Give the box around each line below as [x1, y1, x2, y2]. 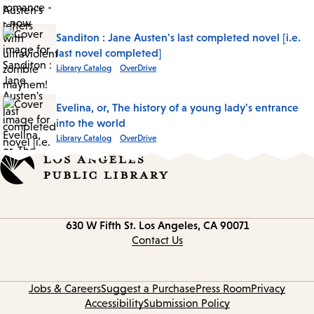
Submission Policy [143, 297, 230, 310]
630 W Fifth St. [65, 219, 136, 232]
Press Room [196, 282, 251, 295]
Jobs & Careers [29, 282, 101, 295]
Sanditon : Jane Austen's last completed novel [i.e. [56, 31, 301, 44]
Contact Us [131, 234, 183, 247]
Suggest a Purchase [101, 282, 196, 295]
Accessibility [84, 297, 144, 310]
